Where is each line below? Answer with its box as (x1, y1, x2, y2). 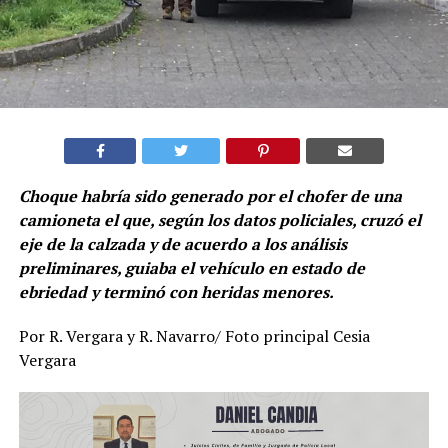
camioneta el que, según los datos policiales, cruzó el (18, 208, 421, 231)
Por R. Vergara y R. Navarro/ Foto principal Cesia (18, 324, 370, 347)
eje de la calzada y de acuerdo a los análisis (18, 232, 347, 255)
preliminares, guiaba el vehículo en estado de (18, 256, 365, 279)
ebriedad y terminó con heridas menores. (18, 280, 334, 303)
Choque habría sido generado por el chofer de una (18, 184, 402, 207)
